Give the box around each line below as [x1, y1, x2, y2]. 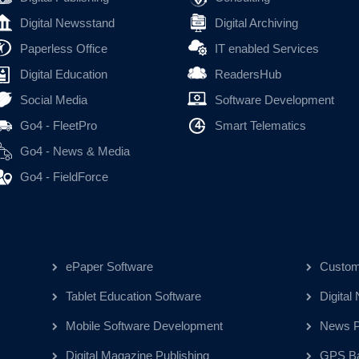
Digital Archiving [215, 16, 298, 30]
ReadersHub [215, 67, 281, 81]
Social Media [20, 93, 87, 107]
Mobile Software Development [66, 319, 224, 333]
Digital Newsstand [20, 16, 115, 30]
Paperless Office [20, 42, 107, 55]
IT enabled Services [215, 42, 319, 55]
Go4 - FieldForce [20, 170, 108, 184]
